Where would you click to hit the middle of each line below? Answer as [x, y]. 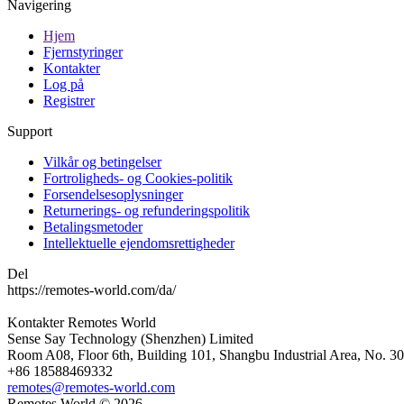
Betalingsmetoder [93, 226]
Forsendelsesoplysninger [113, 194]
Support [30, 131]
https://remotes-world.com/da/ [92, 289]
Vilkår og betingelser [102, 161]
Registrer [69, 100]
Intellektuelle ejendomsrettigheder [139, 243]
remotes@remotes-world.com [91, 387]
